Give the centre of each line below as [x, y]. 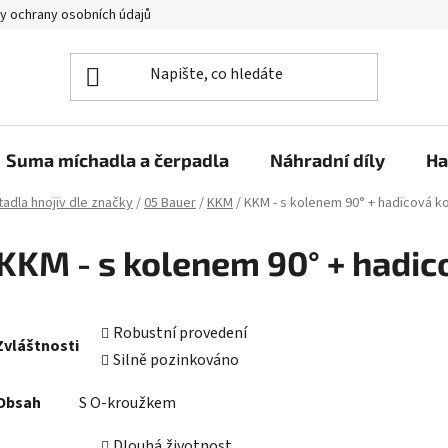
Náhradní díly [327, 160]
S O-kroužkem [127, 402]
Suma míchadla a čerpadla [117, 160]
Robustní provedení [180, 332]
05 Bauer [170, 203]
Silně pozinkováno [176, 359]
